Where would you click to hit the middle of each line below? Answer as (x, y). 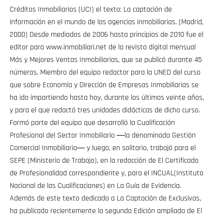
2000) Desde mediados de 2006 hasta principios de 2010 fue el (107, 35)
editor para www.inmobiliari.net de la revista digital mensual (103, 47)
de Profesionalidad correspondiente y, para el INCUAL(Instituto (107, 173)
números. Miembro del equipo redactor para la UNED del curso (105, 73)
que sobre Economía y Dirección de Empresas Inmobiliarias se (104, 85)
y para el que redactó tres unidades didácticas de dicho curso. (105, 110)
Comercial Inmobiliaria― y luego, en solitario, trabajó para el (103, 148)
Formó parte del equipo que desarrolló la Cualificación (92, 123)
